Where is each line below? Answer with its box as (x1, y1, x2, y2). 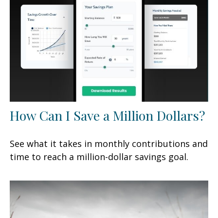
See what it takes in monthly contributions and (10, 137, 208, 149)
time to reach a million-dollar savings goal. (10, 150, 188, 163)
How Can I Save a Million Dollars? (10, 106, 205, 124)
